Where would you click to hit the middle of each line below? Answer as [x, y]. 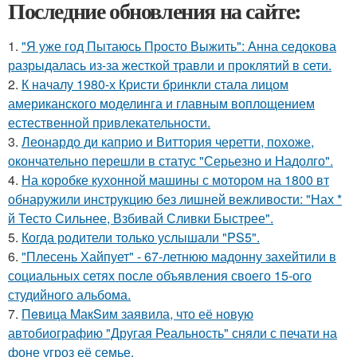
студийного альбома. [69, 294]
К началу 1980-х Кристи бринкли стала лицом [155, 84]
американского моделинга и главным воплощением [161, 103]
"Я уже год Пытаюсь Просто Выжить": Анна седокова [179, 45]
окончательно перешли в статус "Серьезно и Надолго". [171, 160]
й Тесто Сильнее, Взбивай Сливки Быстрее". [141, 218]
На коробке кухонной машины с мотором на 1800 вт [175, 179]
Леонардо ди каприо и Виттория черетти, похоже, [168, 141]
